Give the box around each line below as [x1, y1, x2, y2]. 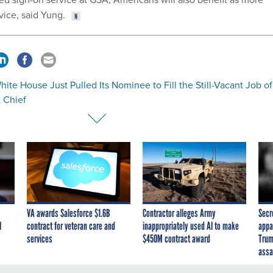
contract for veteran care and [27, 219, 115, 233]
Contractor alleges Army [143, 206, 216, 220]
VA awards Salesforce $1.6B [27, 206, 110, 220]
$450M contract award [143, 232, 210, 246]
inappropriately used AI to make [143, 219, 239, 233]
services [27, 232, 52, 246]
